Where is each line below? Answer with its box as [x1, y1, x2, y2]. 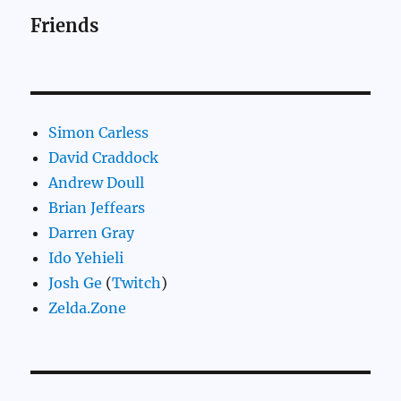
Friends [30, 14, 99, 38]
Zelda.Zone [48, 299, 127, 318]
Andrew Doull [48, 174, 145, 192]
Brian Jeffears [48, 199, 146, 218]
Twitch [112, 274, 162, 293]
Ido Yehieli [48, 249, 124, 268]
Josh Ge [48, 274, 103, 293]
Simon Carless [48, 124, 149, 142]
